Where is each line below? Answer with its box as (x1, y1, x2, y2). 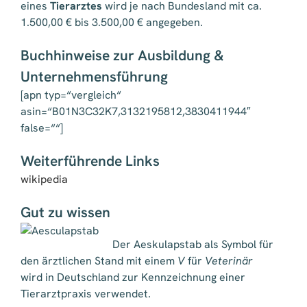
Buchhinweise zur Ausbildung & (21, 46, 224, 65)
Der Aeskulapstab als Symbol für (112, 237, 273, 252)
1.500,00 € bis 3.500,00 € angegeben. (21, 15, 203, 30)
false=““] (21, 121, 63, 136)
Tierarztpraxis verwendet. (21, 286, 151, 302)
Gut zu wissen (21, 203, 110, 222)
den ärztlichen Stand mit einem (21, 254, 177, 269)
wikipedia (21, 172, 68, 187)
